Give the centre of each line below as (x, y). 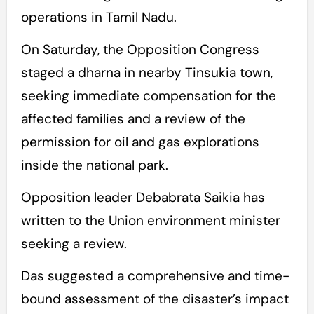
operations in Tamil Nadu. (98, 18)
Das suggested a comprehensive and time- (155, 276)
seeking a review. (74, 244)
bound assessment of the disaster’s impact (155, 299)
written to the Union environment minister (150, 221)
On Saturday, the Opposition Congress (140, 50)
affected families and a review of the (133, 119)
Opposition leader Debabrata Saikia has (143, 198)
